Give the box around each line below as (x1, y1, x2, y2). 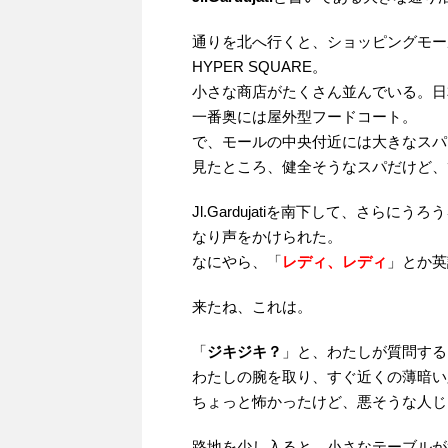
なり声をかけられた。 (192, 228, 342, 246)
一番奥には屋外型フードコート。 (192, 108, 417, 126)
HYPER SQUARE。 (192, 58, 327, 76)
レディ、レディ (282, 253, 387, 271)
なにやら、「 (192, 253, 282, 271)
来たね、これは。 (192, 298, 312, 316)
